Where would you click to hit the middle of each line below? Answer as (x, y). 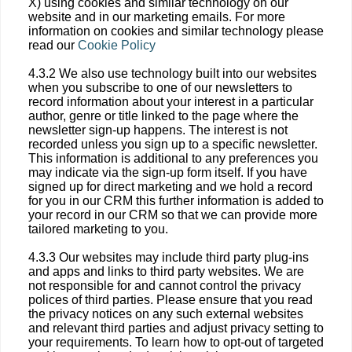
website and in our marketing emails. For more (157, 17)
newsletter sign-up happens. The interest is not (158, 130)
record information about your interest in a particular (171, 102)
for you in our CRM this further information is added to (176, 201)
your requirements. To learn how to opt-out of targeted (176, 342)
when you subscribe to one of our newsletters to (160, 88)
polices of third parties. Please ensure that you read (170, 300)
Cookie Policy (117, 45)
